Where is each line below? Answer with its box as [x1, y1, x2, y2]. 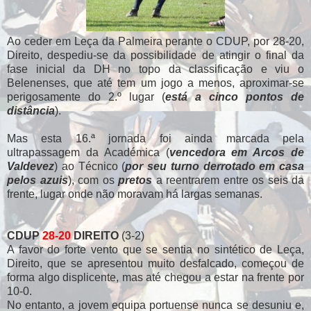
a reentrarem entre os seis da [152, 174, 304, 186]
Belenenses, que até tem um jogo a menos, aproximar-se [7, 76, 304, 89]
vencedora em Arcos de [169, 146, 304, 158]
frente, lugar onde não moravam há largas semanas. [7, 187, 262, 200]
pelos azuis [7, 174, 68, 186]
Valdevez [7, 160, 54, 172]
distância [7, 104, 55, 117]
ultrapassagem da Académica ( [7, 146, 169, 158]
